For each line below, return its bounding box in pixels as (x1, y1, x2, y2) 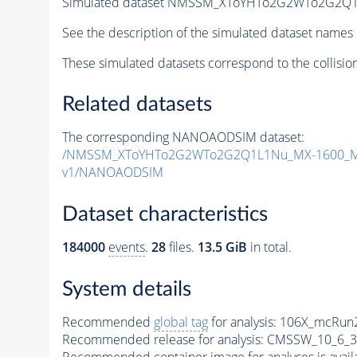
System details (61, 278, 191, 300)
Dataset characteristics (61, 204, 268, 225)
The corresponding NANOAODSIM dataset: (61, 128, 304, 147)
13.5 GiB (197, 238, 247, 256)
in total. (246, 238, 292, 256)
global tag (153, 312, 208, 331)
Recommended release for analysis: (61, 330, 264, 348)
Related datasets (61, 94, 212, 116)
